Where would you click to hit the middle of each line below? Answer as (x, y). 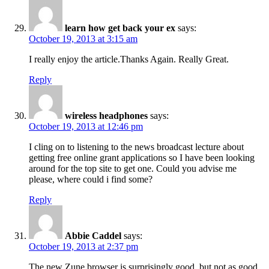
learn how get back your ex (120, 28)
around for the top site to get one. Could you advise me (133, 168)
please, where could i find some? (91, 179)
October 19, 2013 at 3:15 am (83, 38)
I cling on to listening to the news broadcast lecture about (136, 147)
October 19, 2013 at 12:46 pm (86, 126)
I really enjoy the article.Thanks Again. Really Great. (129, 59)
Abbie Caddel (93, 235)
